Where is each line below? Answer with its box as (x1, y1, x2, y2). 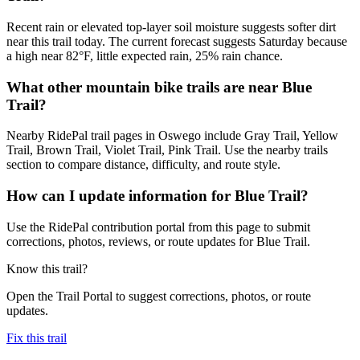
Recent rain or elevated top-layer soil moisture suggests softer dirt (6, 19, 336, 34)
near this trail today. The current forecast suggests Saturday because (6, 34, 347, 48)
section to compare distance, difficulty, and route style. (6, 157, 280, 172)
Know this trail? (6, 261, 88, 276)
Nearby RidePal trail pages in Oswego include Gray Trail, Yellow (6, 129, 338, 143)
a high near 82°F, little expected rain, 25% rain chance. (6, 48, 283, 63)
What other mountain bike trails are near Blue (6, 78, 312, 96)
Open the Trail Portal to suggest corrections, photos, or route (6, 288, 311, 303)
